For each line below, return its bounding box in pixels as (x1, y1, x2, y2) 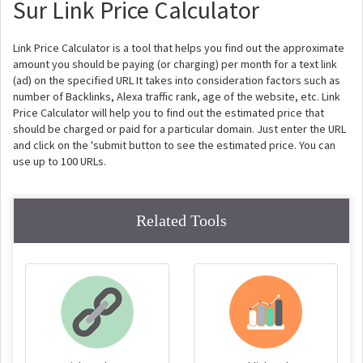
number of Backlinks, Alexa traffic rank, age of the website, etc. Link (13, 89, 340, 104)
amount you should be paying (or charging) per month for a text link (13, 57, 337, 71)
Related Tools (136, 211, 227, 229)
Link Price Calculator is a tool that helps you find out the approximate (13, 41, 344, 55)
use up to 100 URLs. (13, 154, 106, 169)
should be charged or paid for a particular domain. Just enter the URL (13, 122, 346, 136)
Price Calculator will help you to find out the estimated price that (13, 105, 324, 120)
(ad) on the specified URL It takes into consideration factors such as (13, 73, 340, 88)
